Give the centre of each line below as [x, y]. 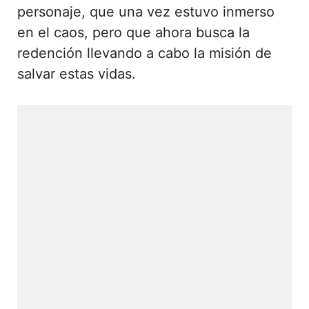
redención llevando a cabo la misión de [144, 53]
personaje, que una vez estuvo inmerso [146, 11]
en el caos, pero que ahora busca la [133, 32]
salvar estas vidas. [77, 73]
